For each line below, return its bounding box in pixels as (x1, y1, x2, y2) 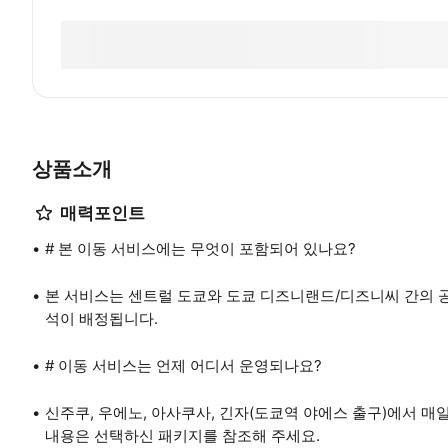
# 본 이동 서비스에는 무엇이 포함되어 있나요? (45, 239, 356, 258)
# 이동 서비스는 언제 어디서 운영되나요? (45, 356, 322, 375)
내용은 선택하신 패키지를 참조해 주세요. (45, 426, 320, 445)
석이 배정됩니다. (45, 309, 158, 328)
